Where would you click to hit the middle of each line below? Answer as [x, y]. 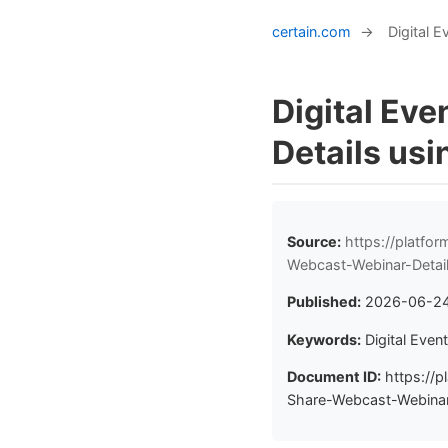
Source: [314, 241]
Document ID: [334, 377]
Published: [324, 302]
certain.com [311, 31]
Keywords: [324, 339]
